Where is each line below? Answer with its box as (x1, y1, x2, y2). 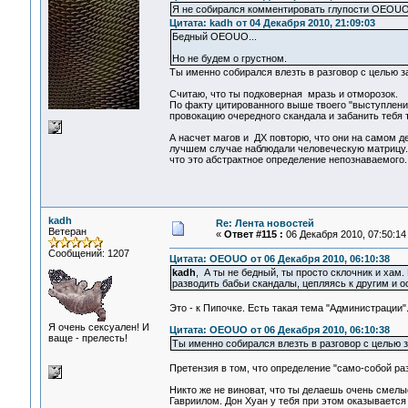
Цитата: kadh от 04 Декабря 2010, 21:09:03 (168, 17, 375, 29)
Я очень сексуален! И (47, 321, 149, 332)
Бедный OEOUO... (171, 31, 257, 43)
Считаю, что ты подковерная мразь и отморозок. (168, 88, 398, 100)
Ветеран (47, 226, 87, 237)
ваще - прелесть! (47, 332, 127, 343)
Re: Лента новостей (215, 218, 314, 229)
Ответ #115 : (223, 229, 283, 240)
